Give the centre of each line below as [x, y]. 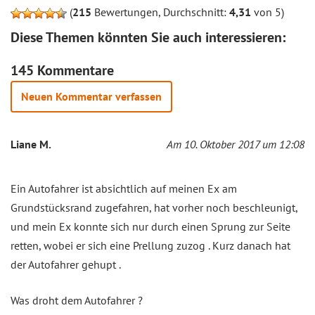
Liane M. [31, 144]
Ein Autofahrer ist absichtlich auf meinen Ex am [124, 189]
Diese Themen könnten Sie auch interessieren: [148, 38]
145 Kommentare [62, 71]
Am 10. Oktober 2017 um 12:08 [236, 144]
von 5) [268, 12]
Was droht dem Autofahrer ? [77, 301]
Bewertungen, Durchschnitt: [160, 12]
